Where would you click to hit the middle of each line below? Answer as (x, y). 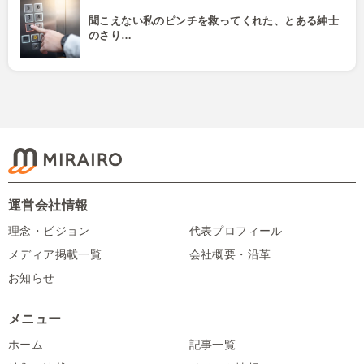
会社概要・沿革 (230, 255)
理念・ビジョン (49, 231)
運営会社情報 (48, 206)
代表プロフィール (236, 231)
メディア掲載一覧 (55, 255)
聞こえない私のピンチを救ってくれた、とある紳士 (214, 20)
